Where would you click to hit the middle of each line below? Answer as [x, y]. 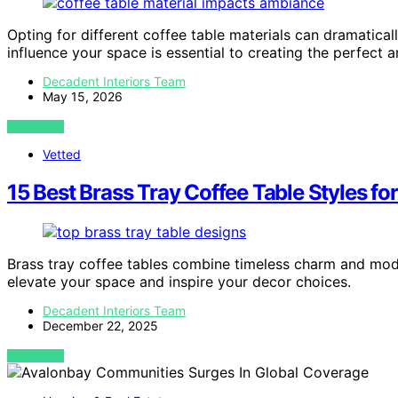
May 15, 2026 [83, 97]
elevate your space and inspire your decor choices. [179, 282]
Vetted [62, 155]
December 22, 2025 [100, 326]
